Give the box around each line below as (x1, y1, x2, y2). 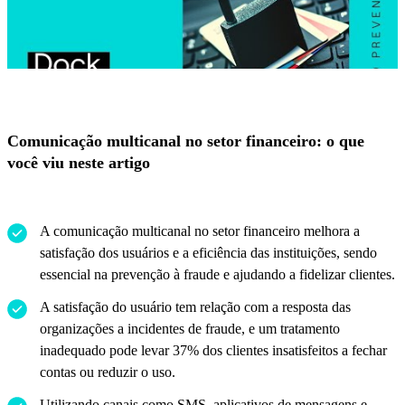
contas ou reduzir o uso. (40, 364, 175, 381)
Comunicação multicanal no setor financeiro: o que (7, 132, 364, 151)
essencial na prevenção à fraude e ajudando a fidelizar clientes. (40, 267, 395, 283)
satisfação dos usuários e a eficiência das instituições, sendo (40, 245, 377, 261)
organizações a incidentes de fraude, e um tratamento (40, 321, 340, 337)
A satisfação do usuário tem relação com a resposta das (40, 299, 351, 316)
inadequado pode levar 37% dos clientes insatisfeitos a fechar (40, 343, 387, 359)
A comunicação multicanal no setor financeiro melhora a (40, 223, 360, 240)
